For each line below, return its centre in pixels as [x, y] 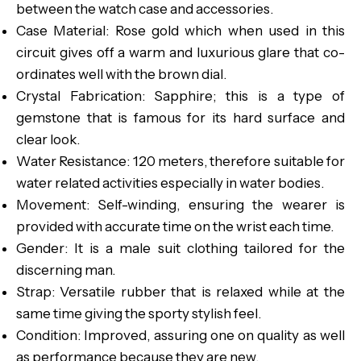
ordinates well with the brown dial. [121, 74]
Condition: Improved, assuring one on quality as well [180, 335]
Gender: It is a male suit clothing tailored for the [180, 248]
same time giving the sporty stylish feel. [139, 313]
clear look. [48, 139]
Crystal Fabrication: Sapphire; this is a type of [180, 96]
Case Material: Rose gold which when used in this [180, 31]
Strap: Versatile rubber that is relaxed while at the [180, 292]
